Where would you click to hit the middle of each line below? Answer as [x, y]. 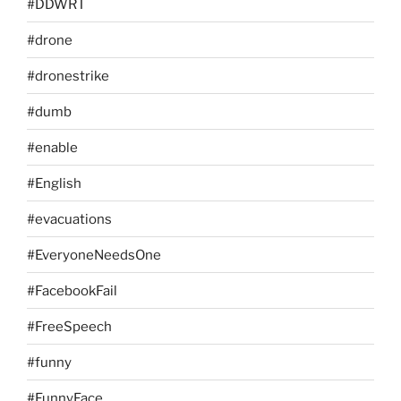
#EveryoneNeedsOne [94, 255]
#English [54, 183]
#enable [52, 147]
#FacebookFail [72, 290]
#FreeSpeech [69, 326]
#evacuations [69, 219]
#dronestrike [68, 76]
